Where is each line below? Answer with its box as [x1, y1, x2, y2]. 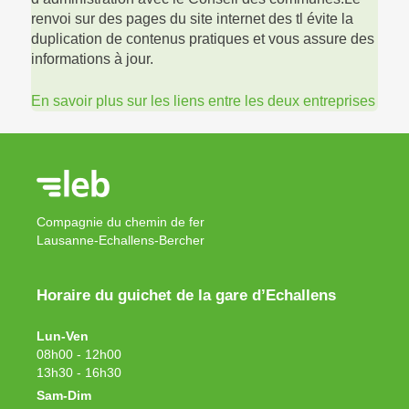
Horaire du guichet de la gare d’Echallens [36, 286, 336, 305]
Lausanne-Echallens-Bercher [36, 232, 204, 247]
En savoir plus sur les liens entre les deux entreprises [30, 92, 375, 109]
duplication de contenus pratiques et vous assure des [30, 30, 374, 47]
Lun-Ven [36, 328, 89, 343]
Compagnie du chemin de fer [36, 214, 204, 229]
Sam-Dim [36, 387, 91, 403]
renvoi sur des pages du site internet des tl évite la [30, 10, 353, 26]
